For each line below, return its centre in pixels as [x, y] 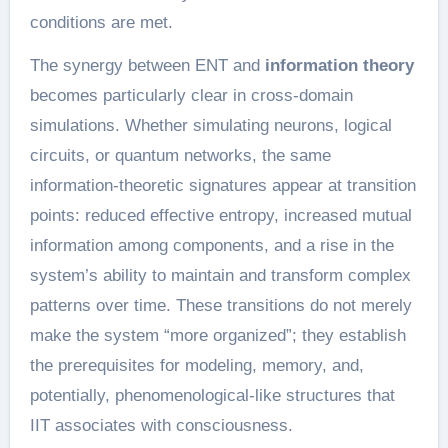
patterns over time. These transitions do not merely [220, 305]
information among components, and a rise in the [211, 245]
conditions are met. [101, 22]
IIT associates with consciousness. [161, 425]
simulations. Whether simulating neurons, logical [210, 125]
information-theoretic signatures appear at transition [222, 185]
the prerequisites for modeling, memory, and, [196, 365]
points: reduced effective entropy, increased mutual [220, 215]
